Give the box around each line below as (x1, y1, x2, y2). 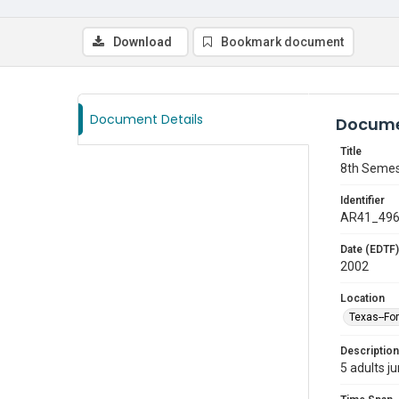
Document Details (90, 110, 203, 128)
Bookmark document (221, 35, 344, 49)
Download (113, 35, 172, 49)
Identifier (340, 194, 385, 207)
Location (340, 292, 385, 305)
